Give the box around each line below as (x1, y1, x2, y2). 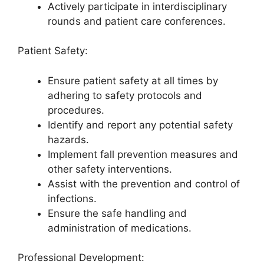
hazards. (48, 133, 89, 146)
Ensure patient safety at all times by (48, 74, 218, 87)
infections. (48, 192, 97, 204)
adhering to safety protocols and (48, 89, 202, 101)
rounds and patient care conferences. (48, 15, 226, 27)
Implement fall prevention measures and (48, 148, 238, 160)
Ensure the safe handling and (48, 207, 187, 219)
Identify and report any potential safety (48, 118, 233, 131)
